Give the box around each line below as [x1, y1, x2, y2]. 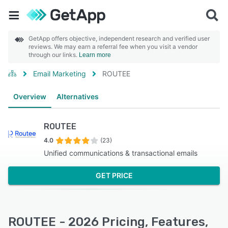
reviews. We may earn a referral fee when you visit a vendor [28, 43, 197, 50]
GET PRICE [95, 171, 133, 180]
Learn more [79, 51, 111, 59]
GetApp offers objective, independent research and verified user [28, 35, 210, 42]
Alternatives [56, 92, 99, 101]
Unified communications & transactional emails [44, 149, 197, 157]
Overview [13, 92, 46, 101]
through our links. [28, 51, 79, 59]
